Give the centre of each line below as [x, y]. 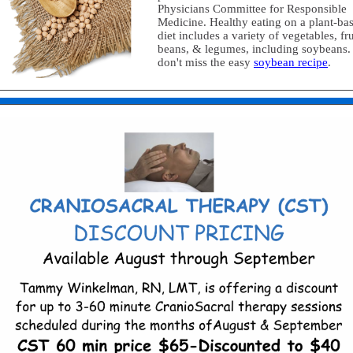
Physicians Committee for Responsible [252, 9]
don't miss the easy [206, 62]
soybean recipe [291, 62]
